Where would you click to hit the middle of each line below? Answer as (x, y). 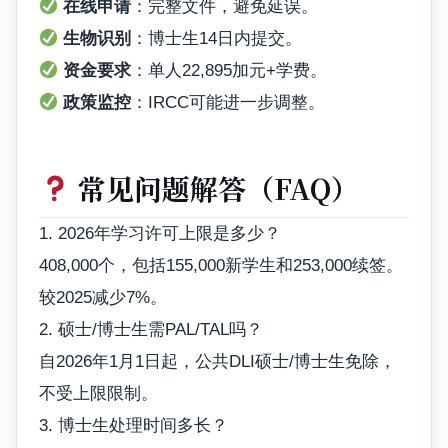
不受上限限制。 (98, 393)
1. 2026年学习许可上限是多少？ (160, 233)
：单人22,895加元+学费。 (229, 71)
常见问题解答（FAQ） (214, 187)
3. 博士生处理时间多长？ (133, 425)
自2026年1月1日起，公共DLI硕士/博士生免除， (217, 361)
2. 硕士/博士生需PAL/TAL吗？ (151, 329)
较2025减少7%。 (103, 297)
